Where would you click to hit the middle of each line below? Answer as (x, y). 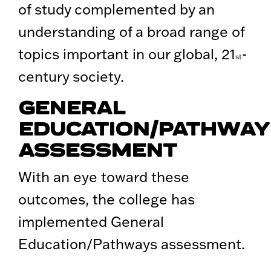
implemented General (91, 222)
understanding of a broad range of (131, 32)
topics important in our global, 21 (127, 54)
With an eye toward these (104, 177)
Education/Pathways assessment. (132, 244)
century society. (71, 77)
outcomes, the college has (106, 199)
